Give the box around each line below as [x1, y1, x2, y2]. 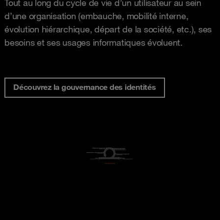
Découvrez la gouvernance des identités [13, 82, 156, 92]
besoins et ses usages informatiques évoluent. [4, 37, 183, 48]
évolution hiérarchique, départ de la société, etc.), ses [4, 24, 212, 35]
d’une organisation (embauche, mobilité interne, [4, 10, 189, 22]
